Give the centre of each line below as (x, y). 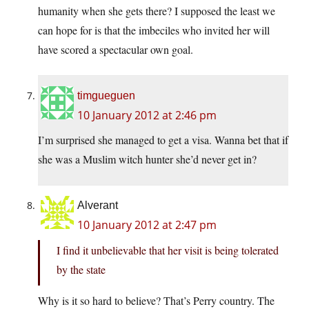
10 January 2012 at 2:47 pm (147, 225)
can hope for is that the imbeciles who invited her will (154, 30)
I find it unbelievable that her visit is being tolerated (168, 250)
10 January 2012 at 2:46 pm (147, 116)
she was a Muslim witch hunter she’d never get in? (147, 159)
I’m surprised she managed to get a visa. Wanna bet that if (163, 140)
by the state (81, 270)
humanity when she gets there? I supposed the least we (157, 11)
